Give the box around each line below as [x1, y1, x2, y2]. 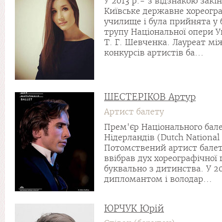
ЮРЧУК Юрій [104, 203, 164, 214]
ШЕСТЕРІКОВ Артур [104, 91, 196, 103]
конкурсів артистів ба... [104, 48, 204, 57]
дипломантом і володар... [104, 174, 212, 184]
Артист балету [104, 107, 164, 116]
